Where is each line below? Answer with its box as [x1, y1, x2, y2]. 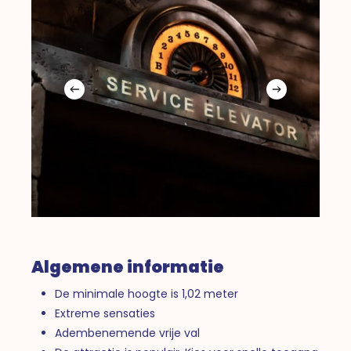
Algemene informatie [31, 255, 225, 279]
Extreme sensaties [55, 306, 156, 322]
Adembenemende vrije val [55, 325, 201, 342]
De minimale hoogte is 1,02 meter [55, 286, 239, 302]
